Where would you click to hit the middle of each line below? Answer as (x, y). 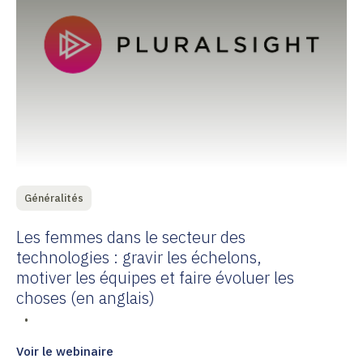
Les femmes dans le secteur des (131, 237)
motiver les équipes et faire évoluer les (155, 278)
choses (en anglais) (85, 298)
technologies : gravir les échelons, (139, 257)
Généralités (54, 198)
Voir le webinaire (65, 351)
